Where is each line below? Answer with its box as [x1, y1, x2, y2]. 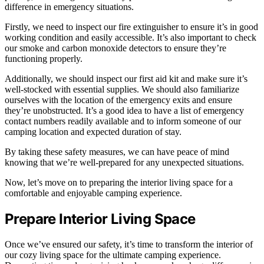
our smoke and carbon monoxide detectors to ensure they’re [5, 43, 226, 54]
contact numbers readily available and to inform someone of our [5, 116, 241, 127]
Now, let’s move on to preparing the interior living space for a [5, 177, 233, 188]
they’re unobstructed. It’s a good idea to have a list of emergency [5, 105, 244, 116]
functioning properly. [5, 54, 82, 64]
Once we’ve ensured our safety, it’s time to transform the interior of [5, 239, 253, 250]
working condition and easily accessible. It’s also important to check [5, 32, 256, 43]
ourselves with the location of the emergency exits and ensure [5, 95, 232, 105]
